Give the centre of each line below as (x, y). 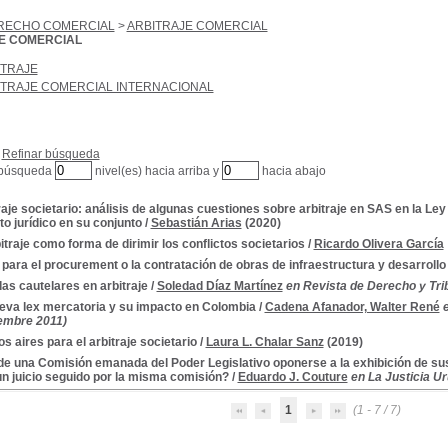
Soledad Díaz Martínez (219, 286)
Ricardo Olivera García (378, 244)
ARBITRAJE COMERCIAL (197, 26)
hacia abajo (292, 171)
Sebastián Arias (196, 223)
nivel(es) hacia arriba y (156, 171)
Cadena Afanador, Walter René (352, 307)
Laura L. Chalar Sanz (264, 342)
